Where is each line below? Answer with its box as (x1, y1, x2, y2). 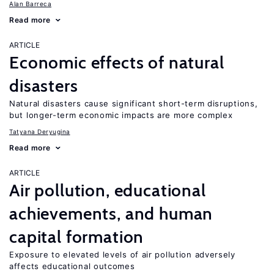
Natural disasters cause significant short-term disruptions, (9, 98, 258, 108)
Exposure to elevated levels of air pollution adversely (9, 250, 235, 259)
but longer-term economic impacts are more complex (9, 110, 233, 120)
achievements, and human (9, 203, 213, 224)
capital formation (9, 226, 144, 247)
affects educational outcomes (9, 261, 135, 271)
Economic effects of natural (9, 52, 224, 73)
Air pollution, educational (9, 180, 206, 201)
